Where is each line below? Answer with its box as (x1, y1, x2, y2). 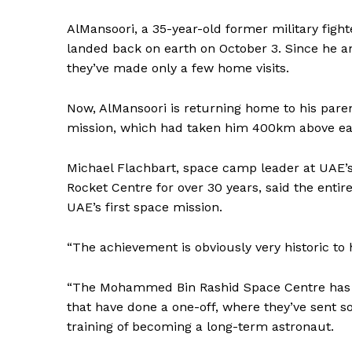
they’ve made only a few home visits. (67, 60, 289, 76)
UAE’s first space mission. (67, 200, 222, 215)
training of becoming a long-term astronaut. (67, 319, 334, 335)
